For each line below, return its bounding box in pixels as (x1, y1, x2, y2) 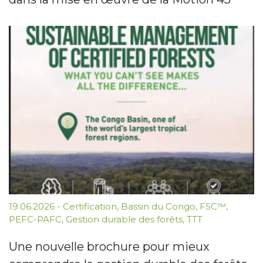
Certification (63, 200, 117, 212)
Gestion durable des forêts (66, 213, 183, 225)
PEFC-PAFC (9, 213, 62, 225)
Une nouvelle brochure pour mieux (9, 239, 210, 254)
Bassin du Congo (121, 200, 195, 212)
